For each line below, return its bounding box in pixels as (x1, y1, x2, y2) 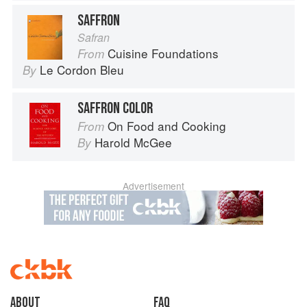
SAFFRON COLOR (77, 99, 153, 119)
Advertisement (123, 179, 184, 193)
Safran (77, 29, 110, 46)
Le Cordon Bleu (40, 61, 124, 79)
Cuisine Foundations (108, 45, 219, 62)
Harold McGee (95, 134, 172, 151)
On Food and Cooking (108, 117, 226, 135)
